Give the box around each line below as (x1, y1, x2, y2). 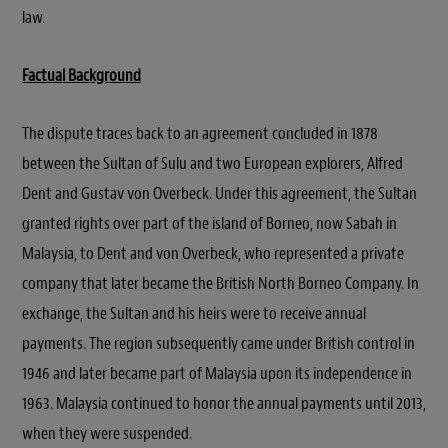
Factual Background (22, 64, 141, 86)
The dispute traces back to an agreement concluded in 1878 (22, 122, 378, 144)
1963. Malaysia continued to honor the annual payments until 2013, (22, 392, 426, 414)
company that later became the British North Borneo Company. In (22, 272, 419, 294)
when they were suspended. (22, 422, 192, 444)
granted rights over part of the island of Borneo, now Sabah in (22, 212, 397, 234)
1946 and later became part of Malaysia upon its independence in (22, 362, 412, 384)
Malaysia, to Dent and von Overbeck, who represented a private (22, 242, 404, 264)
